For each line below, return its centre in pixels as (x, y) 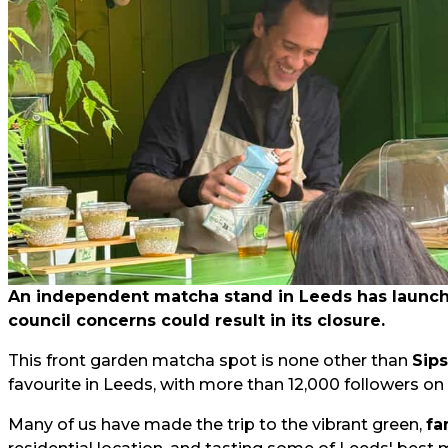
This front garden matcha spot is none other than (210, 360)
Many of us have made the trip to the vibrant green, (217, 424)
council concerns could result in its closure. (196, 320)
